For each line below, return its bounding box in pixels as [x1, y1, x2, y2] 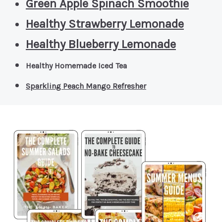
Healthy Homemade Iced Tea [26, 60, 127, 70]
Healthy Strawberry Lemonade [26, 16, 184, 31]
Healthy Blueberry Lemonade [26, 37, 176, 51]
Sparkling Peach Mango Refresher [26, 81, 146, 91]
